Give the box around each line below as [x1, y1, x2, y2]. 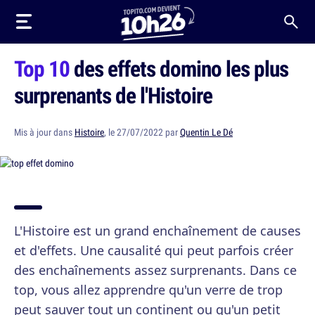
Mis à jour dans [14, 126, 75, 139]
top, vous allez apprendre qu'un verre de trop [14, 281, 283, 298]
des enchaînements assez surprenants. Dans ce [14, 262, 297, 278]
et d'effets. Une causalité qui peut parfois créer [14, 242, 293, 259]
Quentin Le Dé [180, 126, 233, 139]
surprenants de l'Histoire [14, 80, 212, 110]
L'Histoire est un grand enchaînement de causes [14, 222, 301, 239]
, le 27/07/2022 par [104, 126, 180, 139]
